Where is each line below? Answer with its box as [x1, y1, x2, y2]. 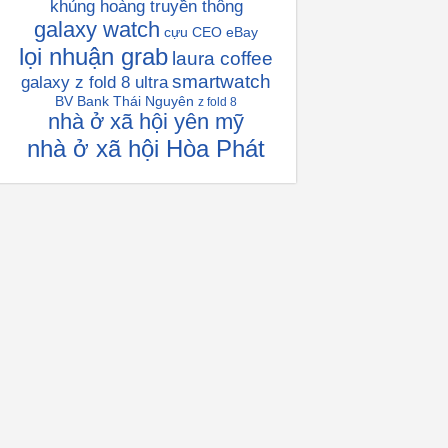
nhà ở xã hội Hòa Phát [27, 135, 265, 162]
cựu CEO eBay [164, 24, 258, 40]
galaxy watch [34, 17, 160, 42]
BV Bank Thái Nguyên [55, 93, 194, 109]
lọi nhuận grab [19, 43, 168, 70]
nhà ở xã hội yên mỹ [48, 109, 244, 134]
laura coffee [172, 48, 273, 69]
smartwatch [172, 71, 271, 92]
